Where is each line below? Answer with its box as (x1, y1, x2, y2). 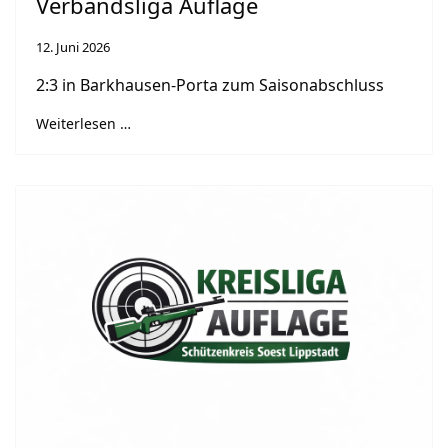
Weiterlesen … (36, 114, 131, 134)
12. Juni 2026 (36, 38, 110, 57)
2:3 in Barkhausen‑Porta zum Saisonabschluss (36, 74, 388, 97)
